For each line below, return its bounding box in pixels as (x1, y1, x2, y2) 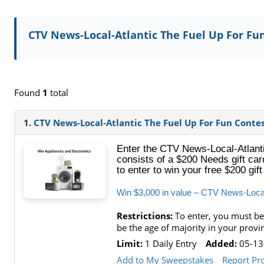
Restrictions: (117, 209, 173, 222)
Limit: (117, 237, 143, 250)
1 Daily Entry (143, 237, 197, 250)
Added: (206, 237, 237, 250)
